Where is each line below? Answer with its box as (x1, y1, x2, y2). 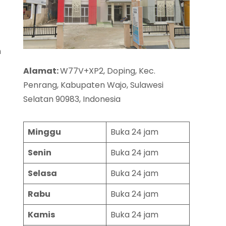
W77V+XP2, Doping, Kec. (60, 65, 155, 77)
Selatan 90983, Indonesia (23, 93, 121, 105)
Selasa (28, 167, 57, 180)
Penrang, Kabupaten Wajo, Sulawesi (23, 79, 163, 91)
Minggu (28, 126, 61, 138)
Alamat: (23, 65, 60, 77)
